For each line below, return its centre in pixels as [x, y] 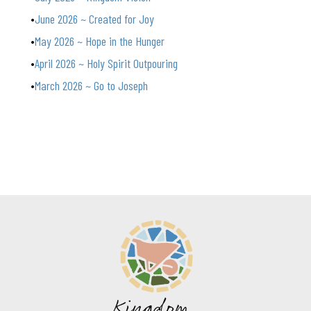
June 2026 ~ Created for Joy [94, 19]
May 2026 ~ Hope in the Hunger [100, 41]
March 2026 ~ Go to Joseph [91, 85]
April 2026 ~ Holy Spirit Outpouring [106, 63]
